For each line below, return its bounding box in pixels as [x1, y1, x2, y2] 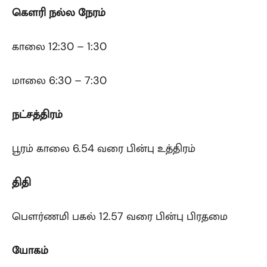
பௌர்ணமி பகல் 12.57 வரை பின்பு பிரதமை [12, 209, 228, 223]
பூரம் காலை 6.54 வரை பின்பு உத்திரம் [12, 141, 195, 156]
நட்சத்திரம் [12, 107, 63, 122]
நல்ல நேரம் [49, 5, 105, 20]
